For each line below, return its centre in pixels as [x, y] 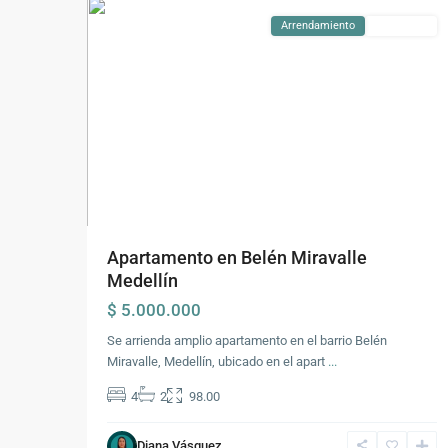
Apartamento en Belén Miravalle [237, 257]
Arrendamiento [318, 25]
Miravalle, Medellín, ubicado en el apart [217, 361]
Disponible [401, 25]
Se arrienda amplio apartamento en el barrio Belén [247, 340]
